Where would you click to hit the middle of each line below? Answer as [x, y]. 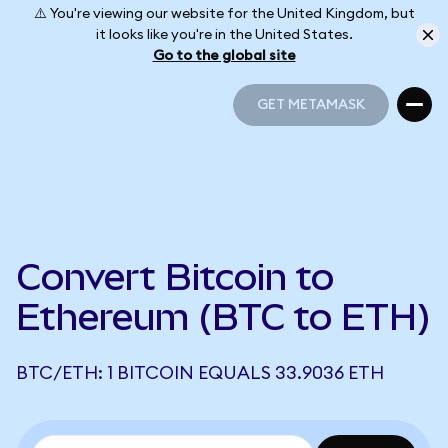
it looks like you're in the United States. [224, 34]
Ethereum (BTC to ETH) [223, 317]
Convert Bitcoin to [175, 277]
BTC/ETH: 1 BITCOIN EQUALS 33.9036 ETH [200, 373]
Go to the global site [224, 55]
